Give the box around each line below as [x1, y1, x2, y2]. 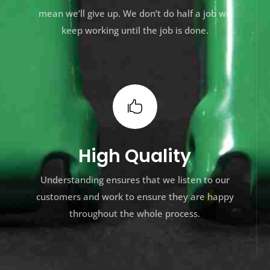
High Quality [78, 143, 191, 169]
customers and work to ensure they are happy [36, 190, 234, 203]
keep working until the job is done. [61, 24, 209, 37]
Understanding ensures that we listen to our [40, 174, 230, 186]
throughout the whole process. [69, 207, 200, 220]
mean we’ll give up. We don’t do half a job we [38, 7, 231, 20]
